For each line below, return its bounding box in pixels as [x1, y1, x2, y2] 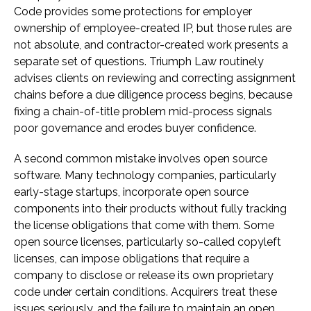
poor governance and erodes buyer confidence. [14, 121, 256, 135]
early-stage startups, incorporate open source [14, 185, 249, 199]
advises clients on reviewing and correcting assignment [14, 72, 296, 85]
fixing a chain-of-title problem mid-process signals [14, 105, 272, 119]
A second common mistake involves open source [14, 152, 267, 166]
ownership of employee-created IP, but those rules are [14, 22, 292, 35]
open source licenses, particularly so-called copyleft [14, 235, 281, 249]
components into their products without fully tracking [14, 202, 287, 216]
